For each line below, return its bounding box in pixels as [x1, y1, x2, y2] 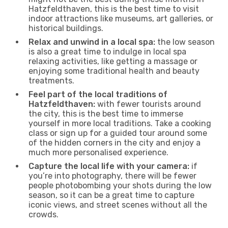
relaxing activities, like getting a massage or [28, 56, 197, 66]
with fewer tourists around [95, 99, 201, 109]
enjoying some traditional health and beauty [28, 66, 199, 76]
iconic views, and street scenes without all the [28, 199, 207, 210]
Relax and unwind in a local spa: [28, 37, 155, 47]
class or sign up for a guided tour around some [28, 128, 207, 138]
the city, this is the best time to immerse [28, 108, 183, 119]
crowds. [28, 209, 59, 219]
